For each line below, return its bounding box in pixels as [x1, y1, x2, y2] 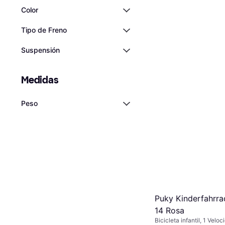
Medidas [21, 74, 59, 86]
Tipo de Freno [21, 26, 67, 34]
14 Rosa [155, 205, 184, 216]
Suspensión [21, 46, 60, 54]
